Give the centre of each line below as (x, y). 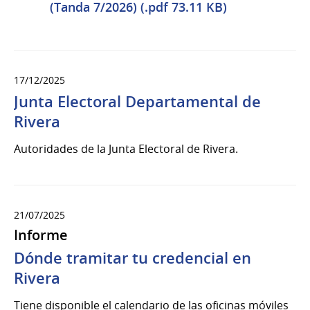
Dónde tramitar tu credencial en (133, 258)
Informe (41, 235)
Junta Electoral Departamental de (137, 101)
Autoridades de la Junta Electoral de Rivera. (126, 148)
